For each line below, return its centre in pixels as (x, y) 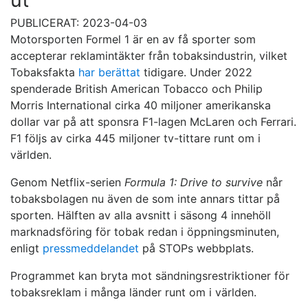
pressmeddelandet (91, 248)
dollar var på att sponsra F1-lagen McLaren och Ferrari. (153, 121)
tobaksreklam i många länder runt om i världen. (133, 292)
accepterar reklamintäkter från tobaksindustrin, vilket (149, 55)
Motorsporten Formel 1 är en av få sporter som (133, 39)
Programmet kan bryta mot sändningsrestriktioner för (150, 275)
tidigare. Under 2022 (196, 72)
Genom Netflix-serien (67, 182)
